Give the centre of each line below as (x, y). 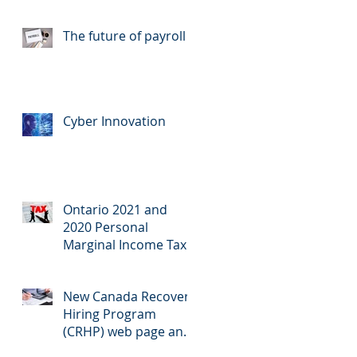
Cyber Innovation (114, 121)
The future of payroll (124, 36)
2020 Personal (106, 227)
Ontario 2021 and (115, 210)
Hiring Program (110, 314)
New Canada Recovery (129, 296)
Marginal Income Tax (125, 245)
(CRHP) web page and (127, 331)
